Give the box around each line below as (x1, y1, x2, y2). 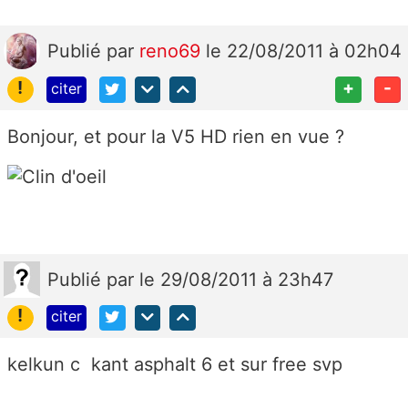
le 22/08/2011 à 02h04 (206, 40, 402, 63)
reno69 (139, 40, 206, 63)
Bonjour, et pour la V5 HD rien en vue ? (7, 126, 344, 148)
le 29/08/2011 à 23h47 (139, 268, 333, 291)
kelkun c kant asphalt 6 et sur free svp (7, 353, 342, 376)
